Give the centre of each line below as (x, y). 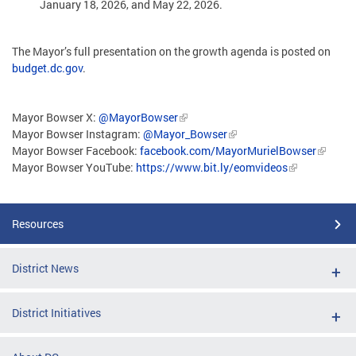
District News (45, 269)
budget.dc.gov (47, 68)
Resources (38, 224)
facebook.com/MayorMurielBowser (228, 151)
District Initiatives (56, 313)
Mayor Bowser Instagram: (77, 134)
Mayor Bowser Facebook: (76, 151)
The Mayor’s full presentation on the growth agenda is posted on (171, 52)
